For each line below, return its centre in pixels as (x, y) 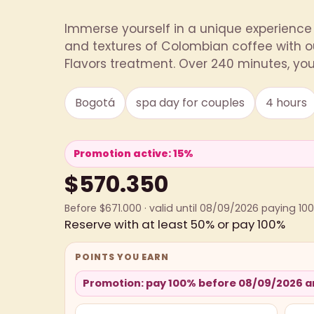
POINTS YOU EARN (122, 257)
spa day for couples (190, 102)
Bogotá (95, 102)
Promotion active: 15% (134, 153)
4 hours (286, 102)
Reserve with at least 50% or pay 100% (175, 224)
